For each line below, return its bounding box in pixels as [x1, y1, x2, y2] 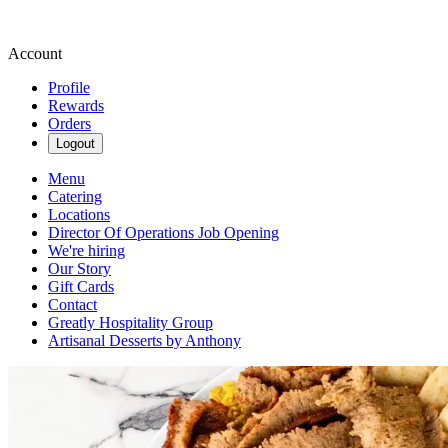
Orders [48, 115, 91, 132]
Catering [48, 188, 102, 205]
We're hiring [48, 242, 125, 259]
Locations [48, 206, 110, 223]
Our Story [48, 260, 111, 277]
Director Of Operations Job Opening [48, 224, 279, 241]
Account [8, 45, 62, 62]
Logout [56, 136, 95, 151]
